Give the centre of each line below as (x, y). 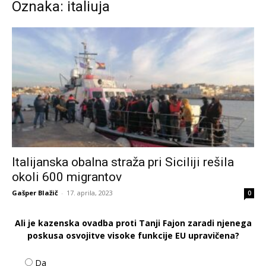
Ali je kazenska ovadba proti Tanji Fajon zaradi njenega (133, 223)
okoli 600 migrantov (67, 177)
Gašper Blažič (35, 192)
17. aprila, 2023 (90, 192)
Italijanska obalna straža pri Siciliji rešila (123, 162)
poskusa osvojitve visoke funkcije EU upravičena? (133, 235)
